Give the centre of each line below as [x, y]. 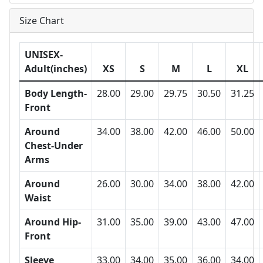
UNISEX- [44, 55]
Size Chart [42, 21]
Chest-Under [54, 146]
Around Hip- [53, 222]
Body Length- [56, 94]
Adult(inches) [56, 69]
